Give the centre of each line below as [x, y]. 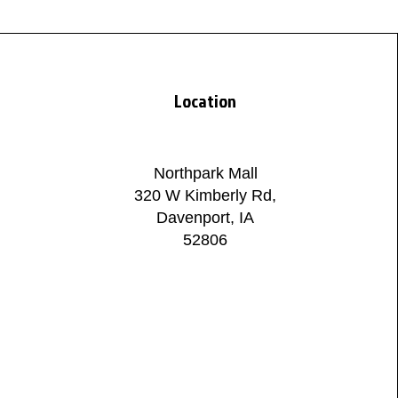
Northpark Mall [205, 173]
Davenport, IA [206, 218]
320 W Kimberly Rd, [206, 195]
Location [206, 100]
